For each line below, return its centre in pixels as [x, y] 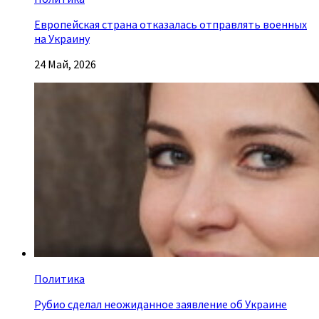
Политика [59, 278]
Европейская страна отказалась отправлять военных [171, 24]
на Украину [62, 38]
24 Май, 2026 [65, 64]
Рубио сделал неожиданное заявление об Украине [161, 304]
